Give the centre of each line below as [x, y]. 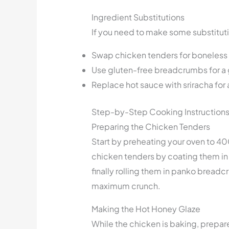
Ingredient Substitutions [138, 17]
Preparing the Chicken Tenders [151, 127]
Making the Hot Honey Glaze [146, 209]
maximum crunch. [126, 186]
